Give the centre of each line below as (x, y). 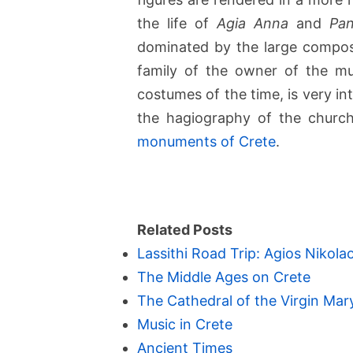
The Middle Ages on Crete (224, 277)
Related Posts (185, 230)
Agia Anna (253, 24)
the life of (177, 24)
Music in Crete (185, 325)
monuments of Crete (206, 142)
